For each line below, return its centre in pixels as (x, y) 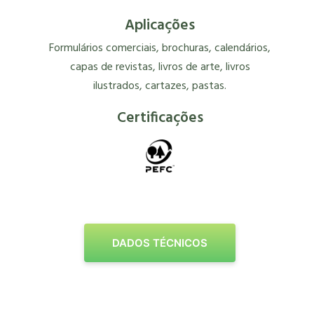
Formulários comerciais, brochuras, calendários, (160, 48)
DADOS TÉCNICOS (160, 243)
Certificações (160, 118)
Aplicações (160, 25)
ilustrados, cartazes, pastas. (160, 86)
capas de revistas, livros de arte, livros (160, 67)
